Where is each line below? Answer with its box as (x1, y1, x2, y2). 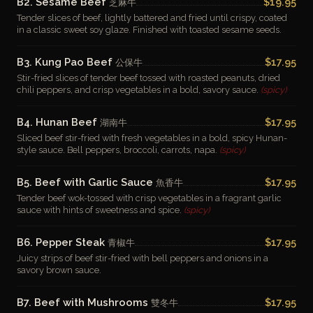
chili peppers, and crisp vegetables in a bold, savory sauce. (17, 85, 261, 95)
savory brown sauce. (17, 265, 101, 275)
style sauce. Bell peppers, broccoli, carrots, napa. (17, 145, 219, 155)
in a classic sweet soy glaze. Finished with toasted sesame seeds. (17, 24, 282, 35)
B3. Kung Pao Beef (17, 56, 115, 68)
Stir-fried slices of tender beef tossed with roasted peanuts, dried (17, 73, 280, 83)
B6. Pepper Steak (17, 236, 108, 248)
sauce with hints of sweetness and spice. (17, 205, 184, 215)
